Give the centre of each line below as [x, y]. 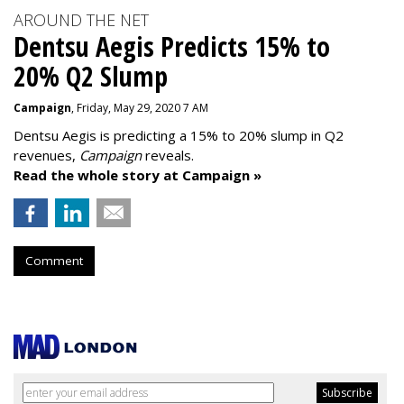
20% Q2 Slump [91, 76]
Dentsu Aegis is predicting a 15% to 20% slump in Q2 [179, 135]
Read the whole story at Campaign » [138, 175]
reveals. [168, 155]
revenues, [46, 155]
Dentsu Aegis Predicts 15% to [172, 46]
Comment [54, 261]
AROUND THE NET [81, 20]
